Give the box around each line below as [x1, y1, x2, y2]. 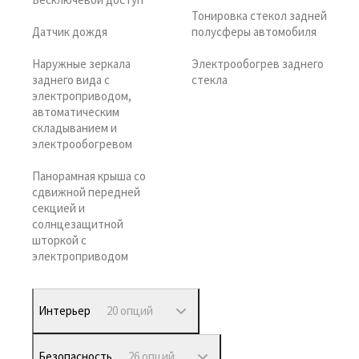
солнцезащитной [32, 216, 123, 232]
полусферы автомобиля [192, 24, 317, 39]
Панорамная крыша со [32, 168, 146, 184]
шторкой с [32, 232, 87, 248]
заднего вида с [32, 72, 110, 87]
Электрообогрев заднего [192, 56, 324, 71]
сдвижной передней [32, 184, 140, 200]
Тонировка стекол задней [192, 8, 327, 23]
